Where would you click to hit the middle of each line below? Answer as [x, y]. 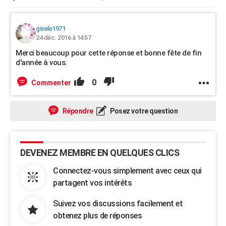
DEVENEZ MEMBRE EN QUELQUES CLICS [100, 153]
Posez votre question [143, 111]
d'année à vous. [41, 63]
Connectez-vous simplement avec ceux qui [127, 171]
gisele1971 [50, 29]
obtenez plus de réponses [97, 216]
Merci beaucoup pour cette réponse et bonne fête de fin [108, 53]
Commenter [51, 83]
